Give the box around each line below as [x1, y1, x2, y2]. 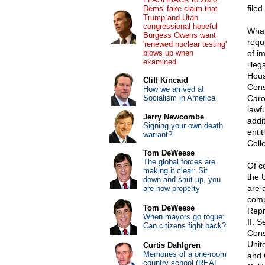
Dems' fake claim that [143, 4, 218, 13]
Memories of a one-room [143, 250, 227, 258]
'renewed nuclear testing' [143, 40, 227, 49]
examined [143, 57, 176, 66]
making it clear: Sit [143, 166, 208, 175]
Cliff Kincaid [143, 76, 188, 85]
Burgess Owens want [143, 31, 216, 40]
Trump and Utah [143, 13, 198, 22]
